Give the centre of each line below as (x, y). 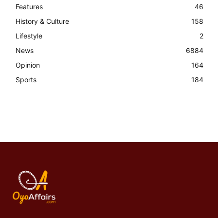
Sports (26, 80)
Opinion (28, 65)
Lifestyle (29, 36)
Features (29, 7)
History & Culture (42, 21)
